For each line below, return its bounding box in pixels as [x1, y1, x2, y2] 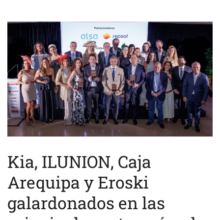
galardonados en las [7, 192, 165, 214]
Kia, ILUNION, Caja [7, 150, 151, 173]
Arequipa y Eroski [7, 171, 149, 193]
